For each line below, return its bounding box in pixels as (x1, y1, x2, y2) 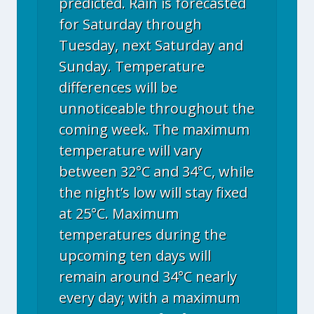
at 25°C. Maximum (59, 204, 179, 223)
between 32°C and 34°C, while (59, 162, 254, 181)
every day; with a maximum (59, 288, 240, 307)
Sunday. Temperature (59, 57, 205, 76)
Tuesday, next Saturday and (59, 36, 243, 55)
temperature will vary (59, 141, 202, 160)
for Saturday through (59, 15, 202, 34)
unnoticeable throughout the (59, 99, 254, 118)
